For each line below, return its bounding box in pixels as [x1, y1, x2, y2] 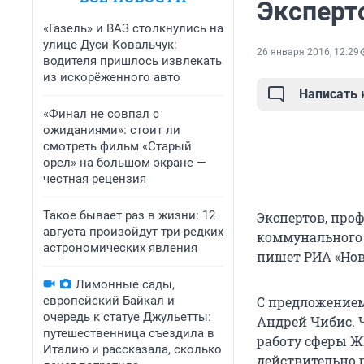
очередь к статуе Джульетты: [43, 310, 211, 324]
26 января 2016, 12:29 [257, 46, 359, 58]
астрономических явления [43, 240, 197, 255]
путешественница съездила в [43, 326, 214, 340]
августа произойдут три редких [43, 224, 223, 239]
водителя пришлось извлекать [43, 54, 222, 68]
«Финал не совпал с [43, 106, 159, 121]
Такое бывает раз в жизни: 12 [43, 208, 215, 223]
